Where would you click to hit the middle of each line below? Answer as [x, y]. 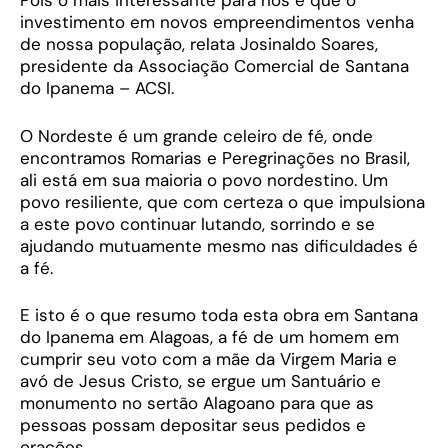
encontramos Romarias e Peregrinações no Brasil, [215, 157]
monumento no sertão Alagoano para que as [197, 403]
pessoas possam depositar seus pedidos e [193, 425]
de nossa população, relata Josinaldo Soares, [199, 44]
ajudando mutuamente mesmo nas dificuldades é [219, 245]
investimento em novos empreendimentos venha [217, 22]
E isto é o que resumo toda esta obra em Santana [219, 315]
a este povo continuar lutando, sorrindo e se [197, 223]
